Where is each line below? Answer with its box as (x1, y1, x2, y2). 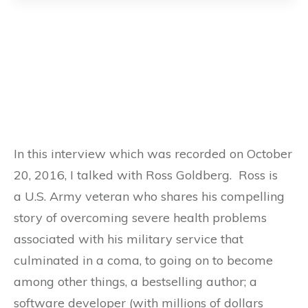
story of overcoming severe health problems (14, 209, 267, 225)
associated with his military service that (14, 230, 243, 247)
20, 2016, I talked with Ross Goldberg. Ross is (14, 166, 278, 183)
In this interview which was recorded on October (14, 145, 292, 162)
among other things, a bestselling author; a (14, 273, 257, 289)
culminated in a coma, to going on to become (14, 252, 273, 268)
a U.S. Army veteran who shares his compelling (14, 188, 285, 204)
